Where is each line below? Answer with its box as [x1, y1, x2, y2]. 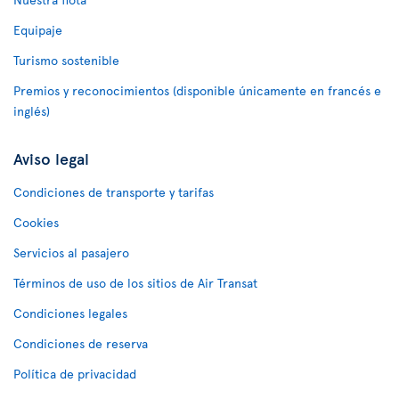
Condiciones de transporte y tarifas [13, 183, 214, 200]
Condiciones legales [13, 305, 127, 322]
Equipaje [13, 21, 62, 38]
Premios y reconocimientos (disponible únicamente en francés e [13, 82, 381, 99]
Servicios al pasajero [13, 244, 129, 261]
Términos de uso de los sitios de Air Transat [13, 274, 257, 291]
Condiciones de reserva [13, 335, 148, 352]
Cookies [13, 214, 59, 231]
